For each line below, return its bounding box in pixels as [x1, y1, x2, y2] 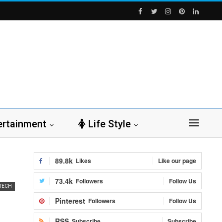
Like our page [158, 156, 196, 165]
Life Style [88, 118, 131, 130]
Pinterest [55, 196, 85, 206]
